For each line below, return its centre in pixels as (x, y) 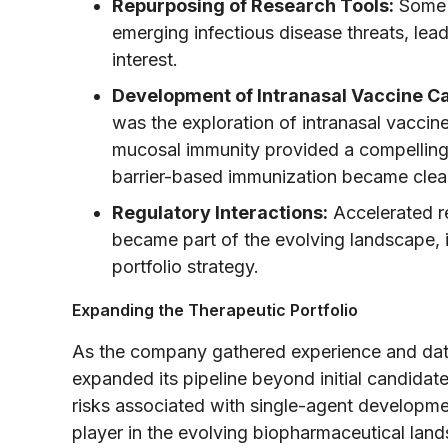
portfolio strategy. (185, 266)
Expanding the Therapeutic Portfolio (215, 309)
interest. (145, 59)
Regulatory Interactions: (220, 212)
